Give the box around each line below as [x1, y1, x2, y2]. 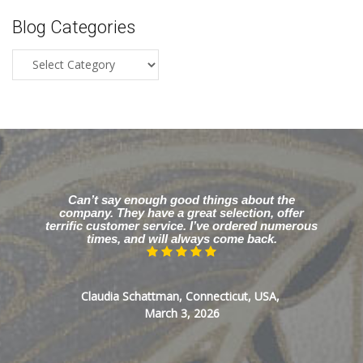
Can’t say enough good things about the [68, 193, 295, 207]
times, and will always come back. [86, 232, 277, 246]
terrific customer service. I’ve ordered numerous [45, 219, 318, 233]
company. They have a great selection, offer [59, 206, 304, 220]
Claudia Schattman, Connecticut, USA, [80, 288, 283, 304]
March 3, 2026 [143, 305, 220, 321]
